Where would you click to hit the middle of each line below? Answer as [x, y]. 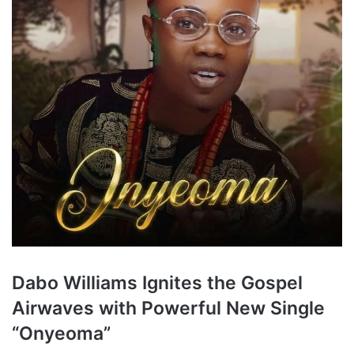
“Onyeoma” [61, 333]
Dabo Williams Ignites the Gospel [157, 283]
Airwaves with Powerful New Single [168, 308]
